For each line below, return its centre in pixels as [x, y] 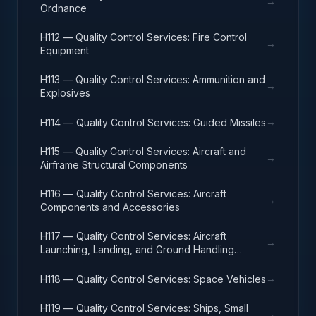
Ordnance [63, 8]
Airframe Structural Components [114, 165]
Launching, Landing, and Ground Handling [137, 249]
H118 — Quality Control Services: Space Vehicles [153, 279]
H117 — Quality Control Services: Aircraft [133, 236]
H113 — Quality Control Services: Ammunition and [153, 79]
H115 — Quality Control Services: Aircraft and [143, 151]
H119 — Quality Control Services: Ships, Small [144, 308]
